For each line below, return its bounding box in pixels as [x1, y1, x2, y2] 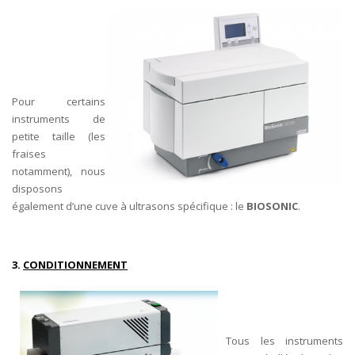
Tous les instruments [226, 334, 343, 348]
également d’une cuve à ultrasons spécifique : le [12, 199, 246, 213]
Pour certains [12, 94, 105, 109]
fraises [12, 147, 46, 161]
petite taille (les [12, 129, 105, 143]
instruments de [12, 112, 105, 126]
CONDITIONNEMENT [23, 258, 128, 272]
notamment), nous [12, 164, 105, 178]
